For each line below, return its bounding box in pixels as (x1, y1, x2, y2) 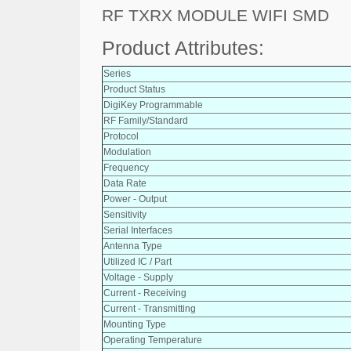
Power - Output (103, 193, 167, 204)
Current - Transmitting (103, 302, 196, 314)
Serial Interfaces (103, 224, 172, 236)
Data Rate (103, 177, 147, 189)
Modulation (103, 146, 151, 157)
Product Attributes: (102, 37, 264, 59)
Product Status (103, 83, 165, 95)
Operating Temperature (103, 334, 202, 346)
